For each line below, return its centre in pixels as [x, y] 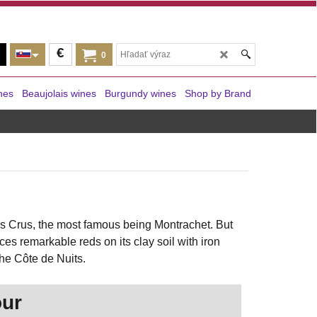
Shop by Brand [218, 93]
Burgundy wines [140, 93]
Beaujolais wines [59, 93]
